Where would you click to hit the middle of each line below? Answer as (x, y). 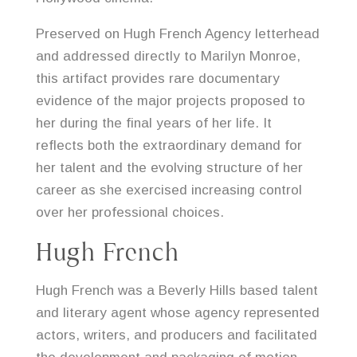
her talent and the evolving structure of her (169, 168)
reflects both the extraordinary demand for (169, 146)
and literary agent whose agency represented (177, 313)
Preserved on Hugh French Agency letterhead (177, 34)
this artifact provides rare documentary (157, 79)
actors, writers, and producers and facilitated (176, 335)
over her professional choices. (129, 213)
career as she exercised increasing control (169, 190)
